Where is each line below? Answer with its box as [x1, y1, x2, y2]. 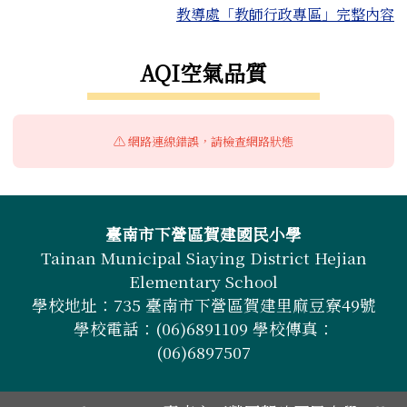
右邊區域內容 [12, 48, 148, 82]
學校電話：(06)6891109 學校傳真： [73, 316, 334, 340]
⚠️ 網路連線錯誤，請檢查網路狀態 [114, 132, 293, 150]
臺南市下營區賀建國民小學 [105, 222, 302, 245]
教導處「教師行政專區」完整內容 [176, 3, 394, 25]
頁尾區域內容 [26, 218, 152, 250]
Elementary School [129, 269, 278, 293]
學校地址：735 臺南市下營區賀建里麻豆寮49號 [31, 293, 376, 316]
